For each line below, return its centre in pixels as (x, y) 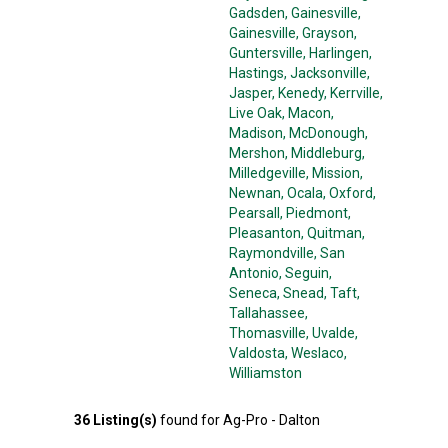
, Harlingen (336, 53)
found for (190, 420)
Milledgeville (267, 173)
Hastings (256, 73)
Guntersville (266, 53)
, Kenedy (298, 93)
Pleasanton (265, 233)
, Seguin (304, 273)
